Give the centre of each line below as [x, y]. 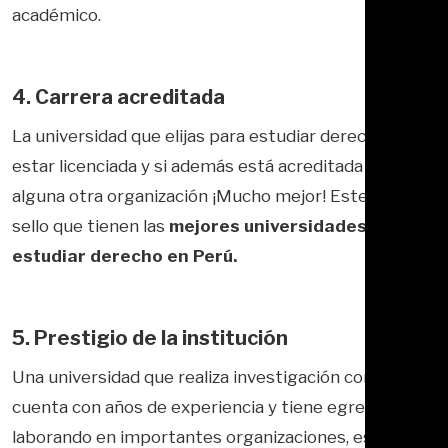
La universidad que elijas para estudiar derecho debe [221, 135]
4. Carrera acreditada [118, 96]
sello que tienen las [88, 225]
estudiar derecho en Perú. [124, 255]
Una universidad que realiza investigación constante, [221, 376]
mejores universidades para [288, 225]
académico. [56, 14]
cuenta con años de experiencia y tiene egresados [212, 406]
